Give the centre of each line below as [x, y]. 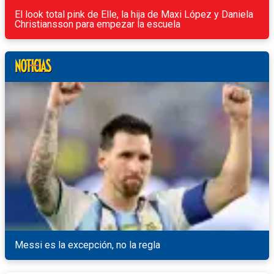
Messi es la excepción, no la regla [87, 245]
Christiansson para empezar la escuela [98, 24]
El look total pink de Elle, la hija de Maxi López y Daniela [134, 15]
